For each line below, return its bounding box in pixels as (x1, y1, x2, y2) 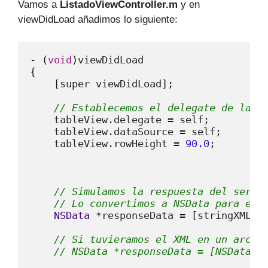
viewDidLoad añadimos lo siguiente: (18, 13, 178, 25)
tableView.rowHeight (30, 138, 173, 150)
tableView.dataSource (30, 126, 179, 138)
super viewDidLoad (60, 78, 162, 90)
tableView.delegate (30, 114, 167, 126)
